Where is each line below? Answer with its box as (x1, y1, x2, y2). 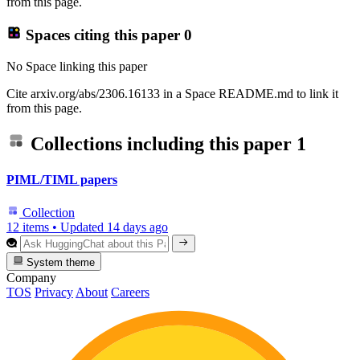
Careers (111, 284, 149, 299)
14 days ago (107, 219, 168, 234)
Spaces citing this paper (21, 26, 184, 43)
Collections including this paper (26, 133, 297, 155)
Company (6, 270, 56, 284)
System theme (23, 256, 96, 268)
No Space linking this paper (6, 59, 147, 73)
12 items (6, 219, 49, 234)
